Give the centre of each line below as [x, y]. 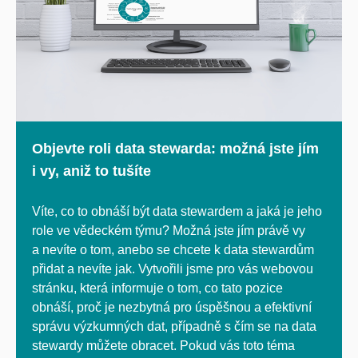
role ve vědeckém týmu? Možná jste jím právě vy [169, 230]
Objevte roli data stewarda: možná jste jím [175, 148]
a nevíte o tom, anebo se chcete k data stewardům [173, 249]
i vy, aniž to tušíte [91, 171]
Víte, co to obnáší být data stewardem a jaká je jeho [177, 211]
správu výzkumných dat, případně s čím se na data [174, 326]
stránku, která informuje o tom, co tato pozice [157, 288]
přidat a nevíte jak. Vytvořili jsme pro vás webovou [173, 268]
